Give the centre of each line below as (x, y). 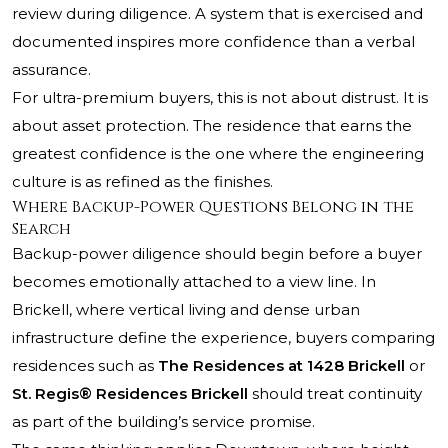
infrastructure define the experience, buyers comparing (223, 338)
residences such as (85, 366)
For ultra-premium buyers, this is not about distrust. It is (220, 98)
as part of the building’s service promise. (163, 422)
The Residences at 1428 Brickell (281, 366)
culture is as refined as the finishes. (142, 182)
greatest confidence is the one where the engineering (218, 154)
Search (41, 229)
